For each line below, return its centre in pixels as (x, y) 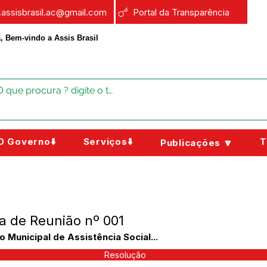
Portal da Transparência (181, 12)
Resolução (125, 255)
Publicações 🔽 (196, 143)
